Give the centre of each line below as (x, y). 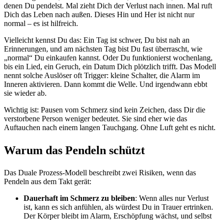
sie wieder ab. (25, 93)
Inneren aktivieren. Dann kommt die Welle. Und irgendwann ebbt (106, 84)
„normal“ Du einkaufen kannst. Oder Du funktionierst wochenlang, (108, 58)
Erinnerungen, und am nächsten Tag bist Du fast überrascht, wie (103, 49)
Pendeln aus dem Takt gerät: (48, 182)
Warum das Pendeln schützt (74, 151)
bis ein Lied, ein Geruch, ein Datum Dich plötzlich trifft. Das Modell (110, 67)
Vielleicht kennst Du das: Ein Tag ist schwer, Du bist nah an (97, 40)
